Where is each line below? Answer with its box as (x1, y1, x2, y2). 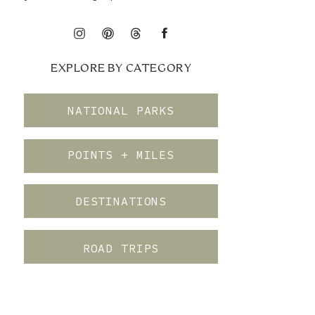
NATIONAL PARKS (67, 103, 174, 118)
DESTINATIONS (75, 194, 167, 209)
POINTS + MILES (67, 148, 174, 162)
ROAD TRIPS (82, 241, 160, 256)
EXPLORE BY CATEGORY (50, 63, 193, 74)
